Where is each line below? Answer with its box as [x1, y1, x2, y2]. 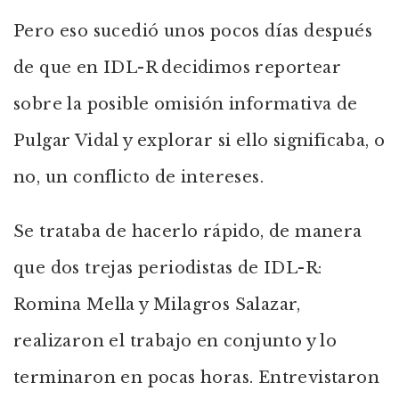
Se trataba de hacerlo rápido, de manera [13, 222, 362, 241]
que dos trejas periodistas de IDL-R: [13, 258, 322, 278]
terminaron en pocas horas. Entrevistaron [13, 368, 379, 387]
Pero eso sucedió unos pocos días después [13, 21, 372, 41]
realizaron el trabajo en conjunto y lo [13, 331, 338, 351]
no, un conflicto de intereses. [13, 167, 264, 187]
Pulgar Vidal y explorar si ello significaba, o [13, 131, 386, 151]
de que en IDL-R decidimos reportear [13, 58, 341, 77]
